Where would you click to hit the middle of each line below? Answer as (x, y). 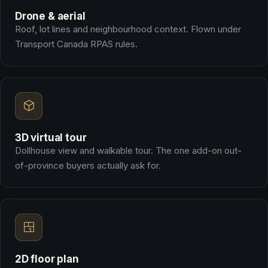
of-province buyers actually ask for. (88, 165)
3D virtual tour (51, 137)
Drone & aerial (50, 16)
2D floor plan (47, 259)
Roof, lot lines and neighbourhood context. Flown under (128, 29)
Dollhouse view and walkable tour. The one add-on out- (128, 150)
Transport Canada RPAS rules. (76, 44)
